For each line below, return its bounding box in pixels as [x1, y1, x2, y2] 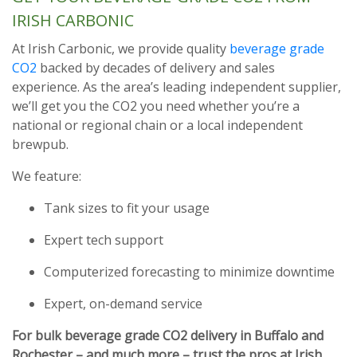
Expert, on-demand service [44, 295, 202, 312]
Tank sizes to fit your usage [44, 199, 210, 217]
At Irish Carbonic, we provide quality [12, 40, 229, 57]
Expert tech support [44, 231, 163, 249]
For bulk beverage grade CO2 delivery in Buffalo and [12, 327, 324, 344]
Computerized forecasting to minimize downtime [44, 263, 335, 280]
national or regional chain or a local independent [12, 116, 303, 134]
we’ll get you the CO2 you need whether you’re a [12, 97, 300, 115]
